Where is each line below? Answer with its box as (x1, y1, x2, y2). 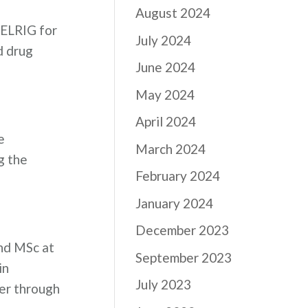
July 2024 (135, 32, 192, 48)
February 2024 (135, 168, 221, 184)
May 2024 (135, 86, 195, 102)
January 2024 (135, 195, 214, 211)
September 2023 (135, 249, 232, 265)
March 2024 (135, 140, 206, 157)
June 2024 (135, 59, 196, 75)
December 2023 (135, 222, 230, 238)
